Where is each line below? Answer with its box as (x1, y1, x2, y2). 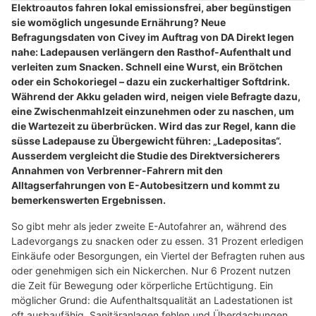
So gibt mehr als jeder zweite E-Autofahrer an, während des (11, 220, 286, 233)
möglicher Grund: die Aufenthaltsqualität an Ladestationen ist (11, 294, 293, 307)
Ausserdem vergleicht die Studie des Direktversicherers (11, 150, 280, 162)
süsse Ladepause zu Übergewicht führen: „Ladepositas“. (11, 135, 281, 147)
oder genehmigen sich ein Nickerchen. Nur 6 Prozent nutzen (11, 265, 291, 277)
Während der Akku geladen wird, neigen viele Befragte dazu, (11, 90, 300, 103)
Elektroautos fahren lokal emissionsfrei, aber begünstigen (11, 1, 291, 14)
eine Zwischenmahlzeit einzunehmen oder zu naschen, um (11, 105, 294, 118)
